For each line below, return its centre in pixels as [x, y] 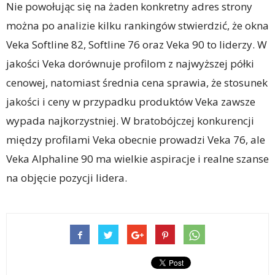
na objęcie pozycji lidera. [67, 178]
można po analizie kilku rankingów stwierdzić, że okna [137, 26]
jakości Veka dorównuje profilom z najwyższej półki [130, 64]
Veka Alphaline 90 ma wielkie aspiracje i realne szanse [137, 159]
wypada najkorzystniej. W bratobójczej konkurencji [130, 121]
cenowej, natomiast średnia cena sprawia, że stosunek [137, 83]
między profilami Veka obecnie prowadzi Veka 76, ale [136, 140]
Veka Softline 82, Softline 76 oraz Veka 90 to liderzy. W [137, 45]
